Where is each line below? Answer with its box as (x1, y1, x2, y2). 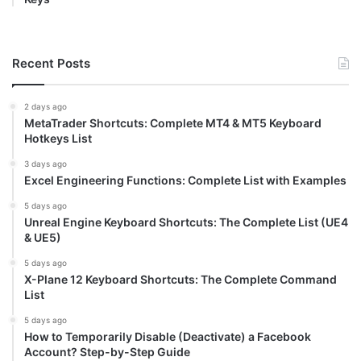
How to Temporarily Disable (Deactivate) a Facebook (24, 330, 311, 344)
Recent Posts (12, 56, 90, 72)
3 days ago (24, 159, 67, 169)
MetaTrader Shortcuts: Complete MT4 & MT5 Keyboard (24, 116, 322, 131)
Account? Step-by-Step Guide (24, 345, 190, 359)
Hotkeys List (24, 131, 92, 146)
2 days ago (24, 102, 67, 112)
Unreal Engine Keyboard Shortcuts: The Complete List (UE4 (24, 215, 348, 230)
